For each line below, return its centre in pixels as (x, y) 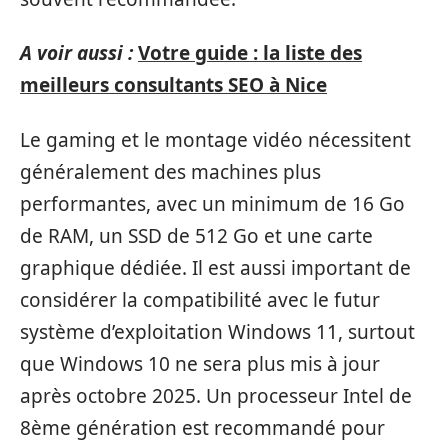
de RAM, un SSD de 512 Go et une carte (196, 235)
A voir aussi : (76, 53)
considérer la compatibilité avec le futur (200, 299)
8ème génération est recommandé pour (202, 427)
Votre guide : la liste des (250, 53)
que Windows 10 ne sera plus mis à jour (200, 363)
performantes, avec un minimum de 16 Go (212, 203)
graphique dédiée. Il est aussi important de (215, 267)
